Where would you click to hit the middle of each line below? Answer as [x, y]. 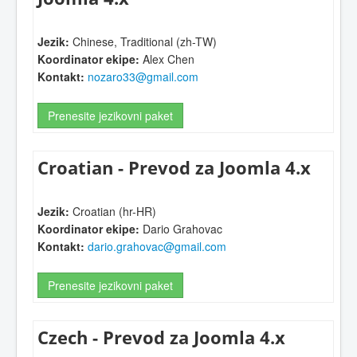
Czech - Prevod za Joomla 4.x [161, 338]
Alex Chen [167, 59]
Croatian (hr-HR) [113, 211]
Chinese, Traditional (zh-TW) [143, 41]
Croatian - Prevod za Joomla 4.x [174, 168]
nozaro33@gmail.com [143, 76]
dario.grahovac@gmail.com [157, 246]
